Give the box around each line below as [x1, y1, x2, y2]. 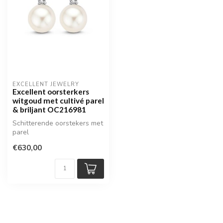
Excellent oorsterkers [12, 87, 89, 96]
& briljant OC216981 [12, 105, 86, 114]
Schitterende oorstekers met [12, 118, 103, 128]
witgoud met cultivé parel [12, 96, 104, 105]
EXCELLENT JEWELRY [12, 80, 79, 88]
